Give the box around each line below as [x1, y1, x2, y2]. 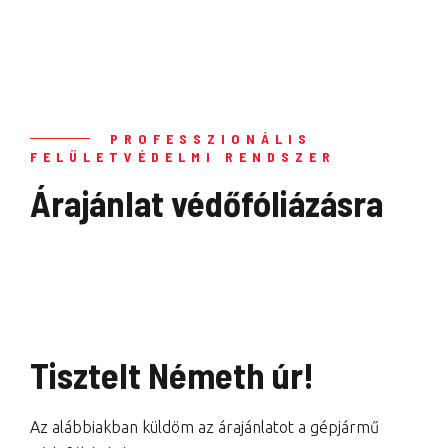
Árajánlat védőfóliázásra [30, 181, 383, 224]
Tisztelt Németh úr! [30, 353, 314, 396]
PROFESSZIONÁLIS [110, 130, 312, 147]
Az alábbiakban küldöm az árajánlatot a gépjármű [30, 418, 379, 436]
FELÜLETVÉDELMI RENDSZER [30, 148, 336, 165]
